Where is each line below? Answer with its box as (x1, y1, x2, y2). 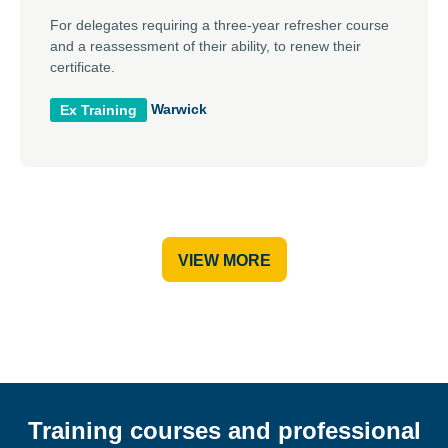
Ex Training (60, 101, 137, 118)
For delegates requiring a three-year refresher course (50, 16, 389, 33)
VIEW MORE (177, 251, 271, 269)
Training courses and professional (27, 416, 421, 444)
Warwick (151, 100, 207, 117)
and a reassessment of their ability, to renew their (50, 37, 361, 54)
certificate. (50, 58, 115, 75)
